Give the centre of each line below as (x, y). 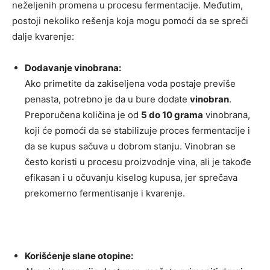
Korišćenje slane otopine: (79, 256)
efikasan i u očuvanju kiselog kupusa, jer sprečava (131, 178)
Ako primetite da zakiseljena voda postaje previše (130, 84)
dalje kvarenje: (43, 37)
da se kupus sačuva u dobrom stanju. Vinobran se (130, 146)
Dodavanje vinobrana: (73, 68)
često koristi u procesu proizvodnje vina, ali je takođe (138, 162)
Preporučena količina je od (83, 115)
